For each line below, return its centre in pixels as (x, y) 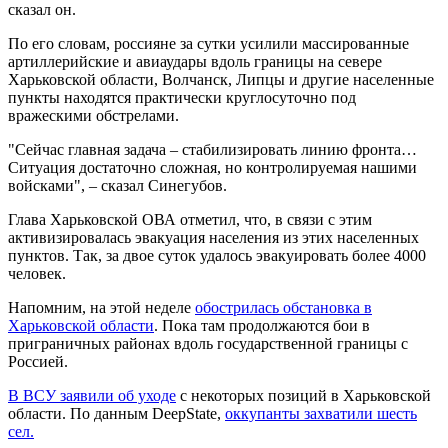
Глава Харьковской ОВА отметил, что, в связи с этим (190, 219)
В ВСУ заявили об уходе (92, 395)
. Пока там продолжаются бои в (262, 325)
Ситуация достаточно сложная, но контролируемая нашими (212, 167)
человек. (37, 273)
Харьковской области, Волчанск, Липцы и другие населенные (221, 79)
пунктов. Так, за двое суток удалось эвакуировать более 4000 (217, 255)
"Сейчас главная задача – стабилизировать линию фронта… (212, 149)
